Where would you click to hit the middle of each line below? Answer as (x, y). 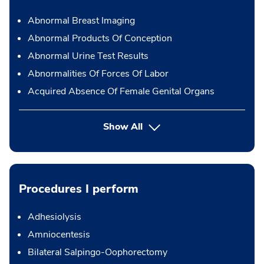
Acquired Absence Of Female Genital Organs (121, 92)
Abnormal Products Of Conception (100, 39)
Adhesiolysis (55, 217)
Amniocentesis (59, 235)
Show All (123, 127)
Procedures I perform (79, 189)
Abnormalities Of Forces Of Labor (98, 74)
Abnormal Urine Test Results (88, 56)
